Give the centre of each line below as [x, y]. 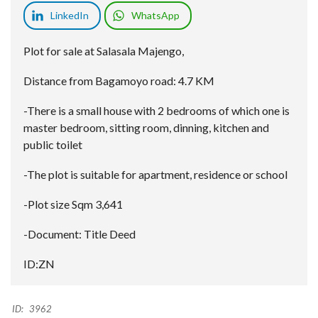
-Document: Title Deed [79, 234]
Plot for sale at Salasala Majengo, [104, 51]
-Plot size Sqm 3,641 [73, 204]
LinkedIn [70, 16]
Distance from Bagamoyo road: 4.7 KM [119, 81]
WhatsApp [155, 16]
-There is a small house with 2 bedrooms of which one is [157, 111]
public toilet [53, 145]
